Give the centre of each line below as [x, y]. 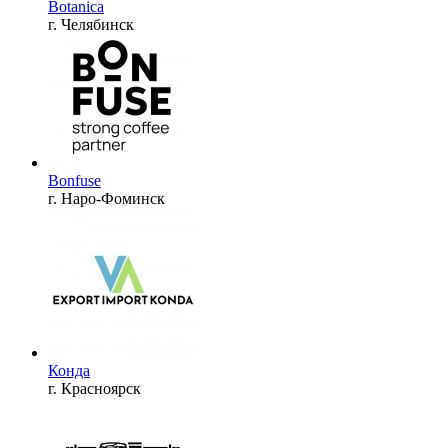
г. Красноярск [94, 388]
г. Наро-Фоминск [106, 198]
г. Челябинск [91, 24]
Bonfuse [74, 180]
